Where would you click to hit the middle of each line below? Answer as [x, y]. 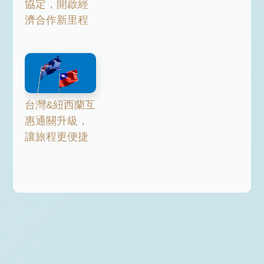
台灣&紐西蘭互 [60, 105]
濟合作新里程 [57, 20]
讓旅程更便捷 [57, 136]
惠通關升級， [57, 121]
